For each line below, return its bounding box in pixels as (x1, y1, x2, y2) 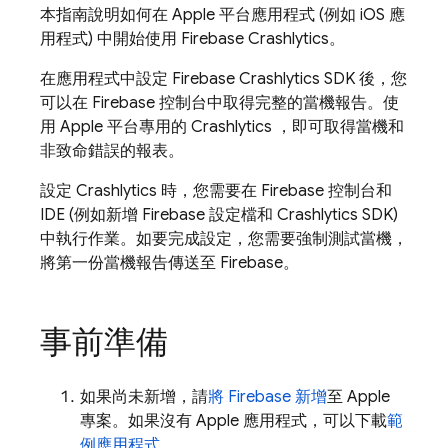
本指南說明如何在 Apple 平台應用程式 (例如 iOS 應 (40, 5, 405, 25)
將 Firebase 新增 (208, 387, 327, 407)
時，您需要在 (157, 181, 261, 201)
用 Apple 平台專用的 (40, 117, 191, 137)
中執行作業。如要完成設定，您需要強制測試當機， (40, 229, 408, 249)
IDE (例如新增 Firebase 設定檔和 (40, 205, 277, 225)
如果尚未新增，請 (80, 387, 208, 407)
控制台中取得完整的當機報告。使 (155, 93, 399, 113)
